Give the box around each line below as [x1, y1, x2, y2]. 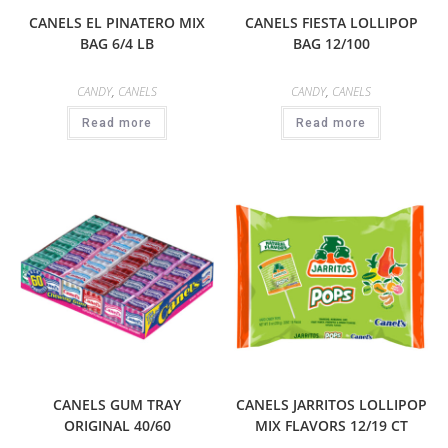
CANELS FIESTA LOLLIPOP [244, 12, 418, 32]
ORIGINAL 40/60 [63, 415, 171, 435]
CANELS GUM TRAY [53, 394, 181, 414]
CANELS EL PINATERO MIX [29, 12, 205, 32]
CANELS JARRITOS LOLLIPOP [235, 394, 427, 414]
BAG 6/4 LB [80, 33, 154, 53]
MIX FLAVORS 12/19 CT [254, 415, 408, 435]
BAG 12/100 [292, 33, 370, 53]
